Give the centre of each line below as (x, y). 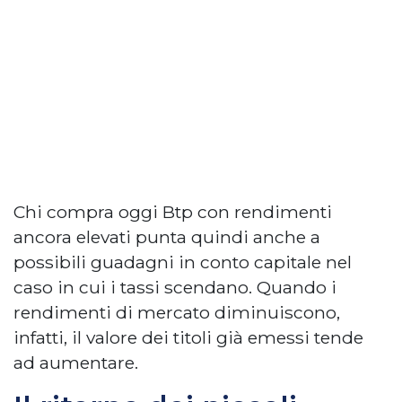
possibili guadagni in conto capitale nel (183, 262)
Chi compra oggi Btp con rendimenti (173, 212)
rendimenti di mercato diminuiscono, (177, 312)
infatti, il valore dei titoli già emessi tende (188, 337)
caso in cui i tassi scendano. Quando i (175, 287)
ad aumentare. (76, 363)
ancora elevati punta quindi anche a (167, 237)
